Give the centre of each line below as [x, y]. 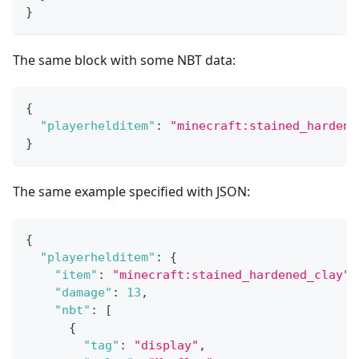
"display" [166, 345]
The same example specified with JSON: [131, 191]
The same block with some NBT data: [124, 60]
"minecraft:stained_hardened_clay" [231, 274]
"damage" [83, 292]
